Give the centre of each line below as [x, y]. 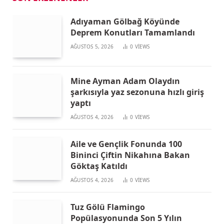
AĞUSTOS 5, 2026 [92, 46]
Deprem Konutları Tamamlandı [133, 32]
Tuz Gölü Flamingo [108, 207]
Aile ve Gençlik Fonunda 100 [126, 144]
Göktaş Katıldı [99, 166]
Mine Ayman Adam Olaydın [125, 81]
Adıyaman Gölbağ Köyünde [125, 21]
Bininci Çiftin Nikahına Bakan [130, 155]
